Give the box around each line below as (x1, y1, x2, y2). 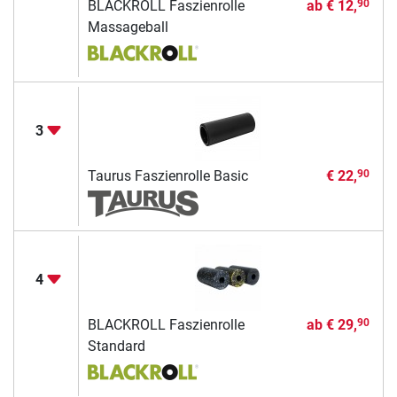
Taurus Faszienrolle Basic (87, 167, 248, 184)
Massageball (87, 18, 168, 35)
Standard (87, 337, 145, 354)
